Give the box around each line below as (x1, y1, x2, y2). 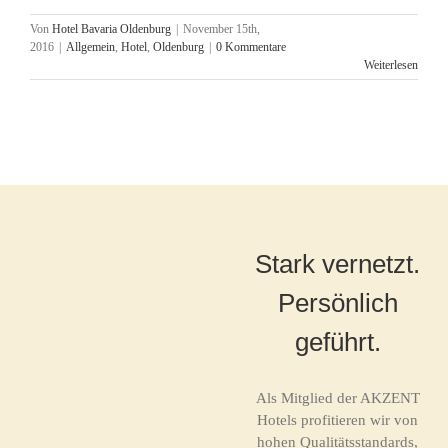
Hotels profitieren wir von (257, 412, 419, 428)
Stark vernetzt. (255, 249, 421, 279)
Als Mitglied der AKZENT (255, 390, 420, 406)
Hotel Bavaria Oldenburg (52, 22, 171, 36)
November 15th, (183, 22, 260, 36)
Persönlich (277, 288, 398, 318)
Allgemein (66, 40, 115, 54)
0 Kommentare (216, 40, 286, 54)
